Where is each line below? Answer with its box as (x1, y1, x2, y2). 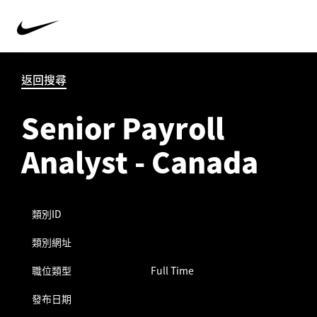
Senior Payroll (21, 107, 224, 148)
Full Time (150, 263, 194, 277)
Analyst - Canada (21, 141, 258, 182)
